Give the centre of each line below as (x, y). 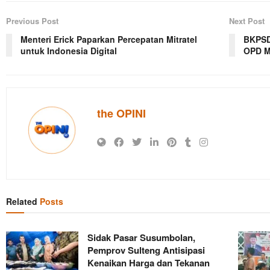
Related (22, 202)
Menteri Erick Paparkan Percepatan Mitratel (109, 39)
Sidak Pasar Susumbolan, (141, 238)
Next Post (247, 21)
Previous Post (32, 21)
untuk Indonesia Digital (69, 51)
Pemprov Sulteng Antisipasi (146, 250)
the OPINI (121, 114)
